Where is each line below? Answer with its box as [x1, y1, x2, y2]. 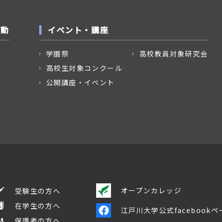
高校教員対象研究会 [139, 49, 208, 58]
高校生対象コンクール [46, 63, 123, 73]
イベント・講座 [48, 24, 109, 36]
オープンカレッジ [120, 185, 181, 195]
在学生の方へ [14, 201, 61, 211]
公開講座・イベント [46, 77, 115, 87]
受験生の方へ [14, 186, 61, 196]
